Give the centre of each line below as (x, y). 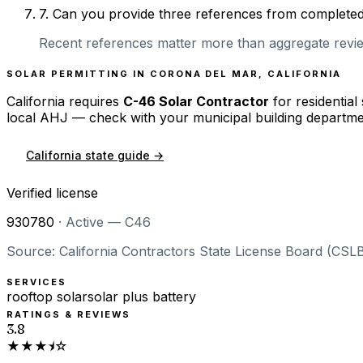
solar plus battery (142, 296)
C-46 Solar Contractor (196, 101)
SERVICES (36, 282)
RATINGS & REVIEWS (68, 314)
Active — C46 (108, 222)
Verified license (52, 192)
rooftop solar (47, 296)
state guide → (123, 155)
